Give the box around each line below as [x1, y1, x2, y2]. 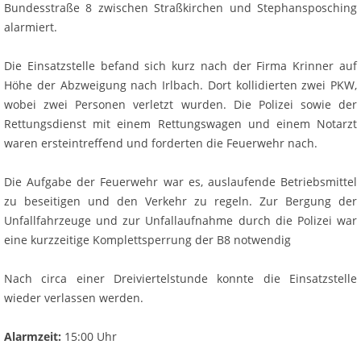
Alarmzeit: [4, 328, 61, 344]
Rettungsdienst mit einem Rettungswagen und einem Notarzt [4, 115, 357, 131]
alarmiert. [4, 19, 57, 35]
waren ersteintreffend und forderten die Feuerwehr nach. [4, 135, 317, 151]
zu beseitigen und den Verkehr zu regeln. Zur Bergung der [4, 193, 357, 209]
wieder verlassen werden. [4, 289, 143, 305]
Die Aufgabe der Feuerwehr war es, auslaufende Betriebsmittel [4, 173, 357, 189]
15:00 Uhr [61, 328, 117, 344]
